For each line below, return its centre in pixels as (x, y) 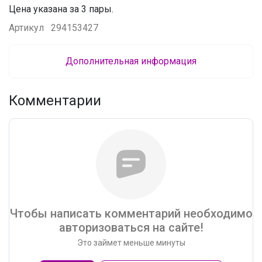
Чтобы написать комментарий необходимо (131, 213)
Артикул (27, 27)
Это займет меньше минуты (131, 242)
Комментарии (55, 100)
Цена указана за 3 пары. (61, 9)
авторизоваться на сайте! (131, 227)
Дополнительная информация (131, 61)
